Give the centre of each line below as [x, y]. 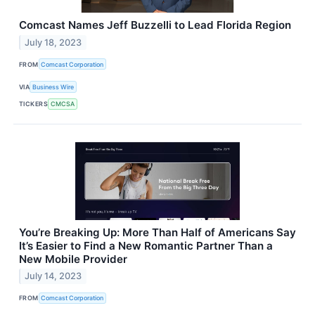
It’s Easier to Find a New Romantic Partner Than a [146, 245]
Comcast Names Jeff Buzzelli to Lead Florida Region [155, 25]
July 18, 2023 [53, 42]
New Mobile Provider [73, 259]
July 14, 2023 [53, 276]
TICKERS [34, 104]
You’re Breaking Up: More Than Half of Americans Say [157, 232]
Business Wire [53, 86]
